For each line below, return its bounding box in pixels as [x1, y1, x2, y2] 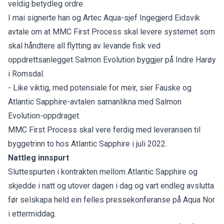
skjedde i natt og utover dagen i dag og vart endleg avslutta [8, 180, 214, 190]
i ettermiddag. [8, 208, 56, 218]
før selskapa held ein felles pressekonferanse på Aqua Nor [8, 194, 215, 204]
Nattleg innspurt [8, 152, 69, 162]
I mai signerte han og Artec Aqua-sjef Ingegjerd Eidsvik [8, 12, 200, 22]
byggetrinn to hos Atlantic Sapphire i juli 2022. [8, 138, 167, 148]
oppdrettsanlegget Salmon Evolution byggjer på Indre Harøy [8, 54, 216, 64]
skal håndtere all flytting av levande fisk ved [8, 40, 160, 50]
